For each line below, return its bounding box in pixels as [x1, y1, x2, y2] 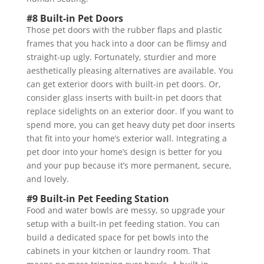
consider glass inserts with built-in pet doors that [26, 91, 222, 103]
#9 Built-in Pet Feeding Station [26, 192, 169, 205]
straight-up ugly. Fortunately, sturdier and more [26, 51, 216, 62]
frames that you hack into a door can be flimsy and [26, 37, 227, 49]
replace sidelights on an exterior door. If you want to [26, 105, 233, 117]
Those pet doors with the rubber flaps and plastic [26, 24, 222, 35]
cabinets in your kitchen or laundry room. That [26, 245, 210, 256]
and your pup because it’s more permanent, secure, [26, 159, 232, 171]
